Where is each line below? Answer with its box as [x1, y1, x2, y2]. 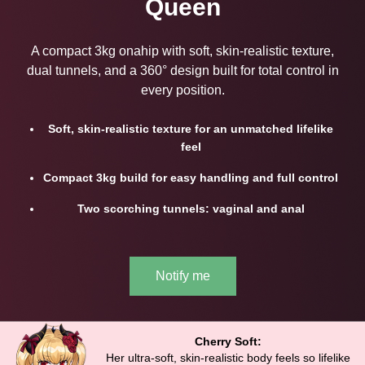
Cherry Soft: [195, 334, 262, 348]
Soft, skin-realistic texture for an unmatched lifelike [48, 122, 333, 136]
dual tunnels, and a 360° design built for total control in [26, 64, 339, 78]
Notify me [155, 269, 210, 284]
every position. [140, 83, 225, 98]
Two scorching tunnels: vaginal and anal [77, 202, 305, 216]
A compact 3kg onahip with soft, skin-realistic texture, [31, 44, 334, 59]
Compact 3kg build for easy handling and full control [43, 171, 338, 185]
